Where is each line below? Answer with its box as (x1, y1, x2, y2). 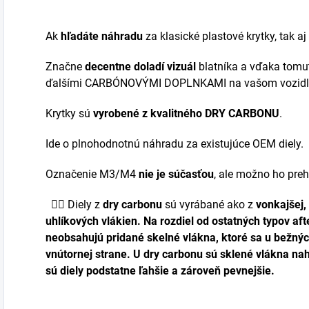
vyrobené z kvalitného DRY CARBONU (93, 107, 279, 120)
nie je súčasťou (139, 168, 214, 181)
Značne (46, 60, 82, 73)
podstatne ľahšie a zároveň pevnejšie (83, 264, 271, 277)
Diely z (65, 198, 103, 211)
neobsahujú (46, 231, 103, 244)
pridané (103, 231, 147, 244)
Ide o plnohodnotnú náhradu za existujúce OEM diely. (46, 137, 303, 150)
